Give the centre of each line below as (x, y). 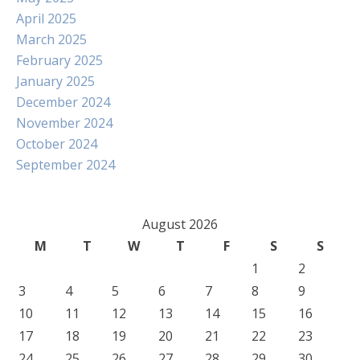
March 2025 (51, 39)
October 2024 (57, 144)
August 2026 (180, 224)
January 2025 (55, 81)
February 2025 (59, 60)
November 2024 (64, 123)
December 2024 (63, 102)
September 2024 (65, 165)
